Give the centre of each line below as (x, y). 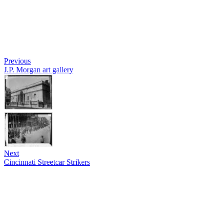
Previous (17, 61)
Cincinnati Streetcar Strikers (47, 162)
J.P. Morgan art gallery (39, 70)
